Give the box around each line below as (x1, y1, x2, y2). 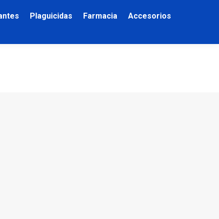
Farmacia (83, 11, 117, 21)
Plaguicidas (29, 11, 72, 21)
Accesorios (128, 11, 171, 21)
